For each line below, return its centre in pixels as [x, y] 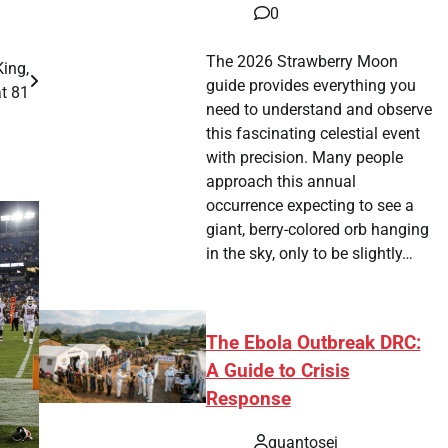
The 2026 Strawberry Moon [302, 61]
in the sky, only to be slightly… [310, 253]
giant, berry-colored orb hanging [318, 229]
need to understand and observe [319, 109]
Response [248, 398]
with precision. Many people [305, 157]
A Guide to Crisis [277, 370]
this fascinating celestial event [313, 133]
